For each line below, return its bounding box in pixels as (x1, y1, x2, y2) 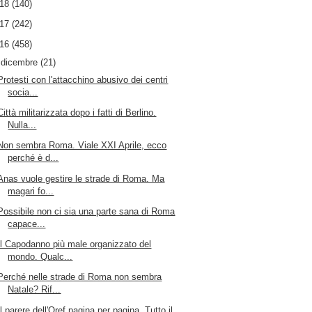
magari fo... (8, 185, 54, 196)
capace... (8, 218, 46, 229)
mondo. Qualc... (8, 251, 73, 263)
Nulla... (8, 120, 37, 131)
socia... (8, 86, 38, 97)
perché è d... (8, 153, 59, 164)
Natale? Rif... (8, 284, 61, 295)
